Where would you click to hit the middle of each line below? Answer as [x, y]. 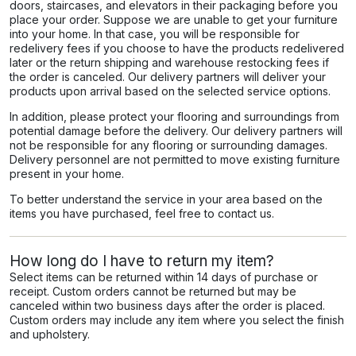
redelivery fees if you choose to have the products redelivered [177, 48]
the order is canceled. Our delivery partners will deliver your [168, 77]
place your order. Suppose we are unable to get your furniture [174, 19]
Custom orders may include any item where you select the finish [177, 320]
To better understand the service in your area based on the [166, 199]
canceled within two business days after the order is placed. [167, 306]
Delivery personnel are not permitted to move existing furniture [175, 159]
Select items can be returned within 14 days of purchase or [164, 277]
